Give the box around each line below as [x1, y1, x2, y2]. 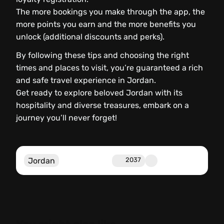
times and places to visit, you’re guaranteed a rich [16, 63, 203, 73]
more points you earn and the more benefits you [16, 19, 196, 29]
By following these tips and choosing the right [16, 50, 189, 60]
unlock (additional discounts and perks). [16, 32, 164, 42]
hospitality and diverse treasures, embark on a [16, 100, 189, 110]
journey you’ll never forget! [16, 113, 117, 123]
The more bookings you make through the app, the [16, 7, 205, 17]
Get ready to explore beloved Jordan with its [16, 88, 182, 98]
